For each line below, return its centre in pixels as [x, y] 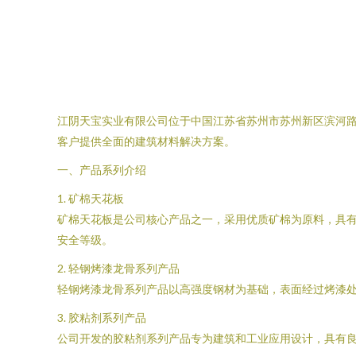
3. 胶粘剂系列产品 [102, 317]
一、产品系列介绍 [102, 170]
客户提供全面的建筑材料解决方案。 [146, 141]
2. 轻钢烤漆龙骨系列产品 [118, 268]
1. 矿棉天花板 [91, 198]
